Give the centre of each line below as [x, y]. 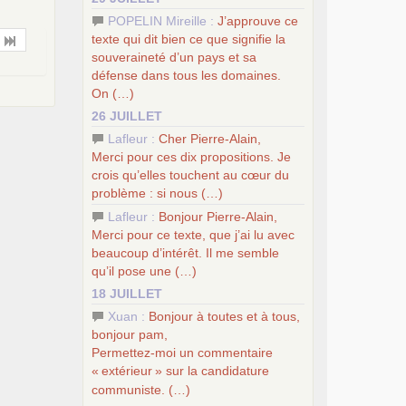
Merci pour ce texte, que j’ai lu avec [193, 234]
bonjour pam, [130, 334]
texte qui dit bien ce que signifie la [188, 39]
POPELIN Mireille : [163, 20]
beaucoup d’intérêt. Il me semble [185, 252]
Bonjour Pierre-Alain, [218, 216]
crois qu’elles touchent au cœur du [190, 174]
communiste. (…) [141, 389]
